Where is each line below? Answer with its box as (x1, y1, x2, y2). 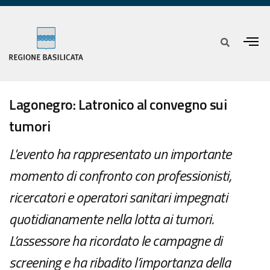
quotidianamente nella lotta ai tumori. (9, 208, 213, 230)
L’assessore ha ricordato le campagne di (9, 230, 222, 252)
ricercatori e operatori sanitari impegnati (9, 186, 227, 209)
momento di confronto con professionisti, (9, 165, 231, 187)
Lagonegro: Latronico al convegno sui (9, 93, 227, 116)
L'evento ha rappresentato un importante (9, 143, 231, 165)
